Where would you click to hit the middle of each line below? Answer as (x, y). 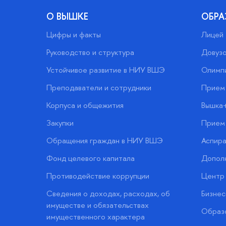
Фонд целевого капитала (91, 158)
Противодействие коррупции (98, 176)
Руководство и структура (90, 52)
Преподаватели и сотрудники (99, 87)
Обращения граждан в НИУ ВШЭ (105, 140)
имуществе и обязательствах (98, 205)
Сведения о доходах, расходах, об (108, 193)
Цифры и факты (74, 34)
